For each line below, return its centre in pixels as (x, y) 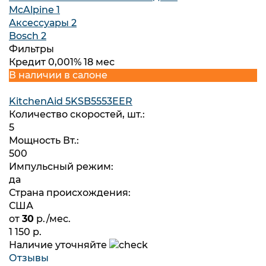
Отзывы (30, 258)
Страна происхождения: (70, 193)
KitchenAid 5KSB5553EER (71, 101)
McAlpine (33, 10)
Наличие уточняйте (59, 245)
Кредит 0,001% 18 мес (62, 62)
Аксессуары (40, 23)
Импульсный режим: (61, 167)
